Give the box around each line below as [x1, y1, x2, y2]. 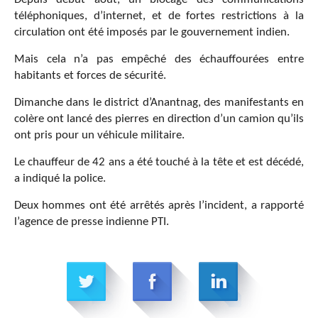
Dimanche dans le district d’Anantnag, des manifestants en [14, 97, 304, 109]
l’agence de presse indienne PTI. [14, 216, 169, 229]
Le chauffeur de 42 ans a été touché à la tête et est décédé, [14, 156, 304, 169]
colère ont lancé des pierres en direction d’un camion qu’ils [14, 113, 304, 126]
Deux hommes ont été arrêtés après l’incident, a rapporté [14, 199, 304, 212]
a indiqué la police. [14, 172, 106, 185]
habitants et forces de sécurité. [14, 70, 166, 82]
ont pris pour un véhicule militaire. [14, 129, 185, 142]
